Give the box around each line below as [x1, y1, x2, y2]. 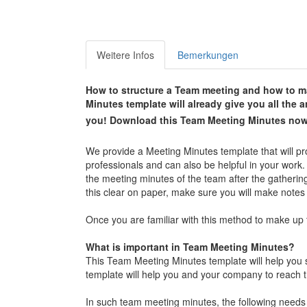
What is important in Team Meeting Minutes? [85, 240, 295, 254]
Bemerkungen [177, 48, 238, 62]
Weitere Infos [96, 48, 154, 62]
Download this [109, 113, 180, 127]
